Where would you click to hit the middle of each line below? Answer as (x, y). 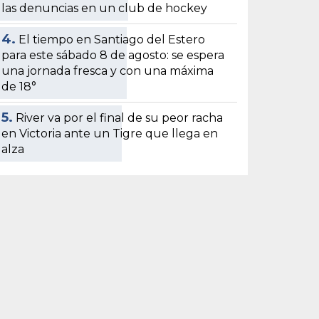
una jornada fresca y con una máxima (108, 70)
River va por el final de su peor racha (120, 117)
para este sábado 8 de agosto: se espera (113, 55)
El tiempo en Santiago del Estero (112, 39)
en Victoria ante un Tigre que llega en (110, 133)
